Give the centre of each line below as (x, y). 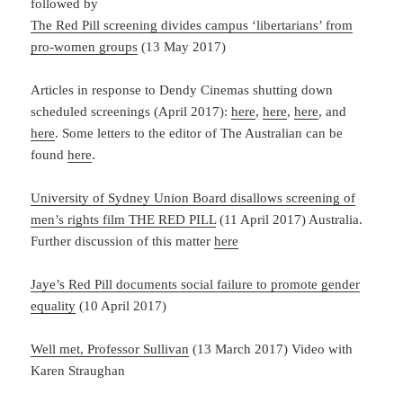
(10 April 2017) (121, 305)
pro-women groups (85, 46)
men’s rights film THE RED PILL (124, 219)
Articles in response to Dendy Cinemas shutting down (182, 90)
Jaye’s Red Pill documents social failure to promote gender (196, 284)
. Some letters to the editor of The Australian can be (199, 133)
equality (54, 305)
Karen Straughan (78, 370)
